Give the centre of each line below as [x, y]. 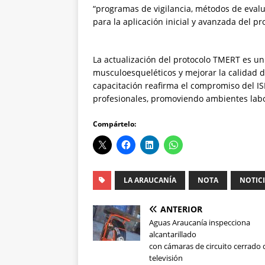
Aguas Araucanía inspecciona [200, 223]
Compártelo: [114, 124]
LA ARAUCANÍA [150, 180]
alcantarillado [173, 235]
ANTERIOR [181, 209]
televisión [166, 258]
